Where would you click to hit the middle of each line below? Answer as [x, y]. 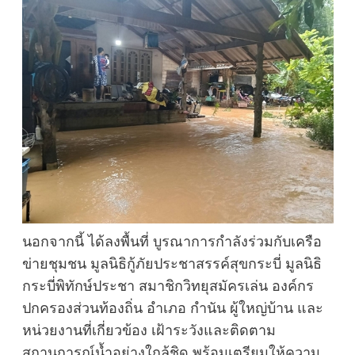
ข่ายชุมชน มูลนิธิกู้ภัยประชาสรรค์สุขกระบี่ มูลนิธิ [172, 264]
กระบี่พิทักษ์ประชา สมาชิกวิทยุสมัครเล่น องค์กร [168, 286]
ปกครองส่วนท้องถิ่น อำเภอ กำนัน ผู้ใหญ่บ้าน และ [172, 309]
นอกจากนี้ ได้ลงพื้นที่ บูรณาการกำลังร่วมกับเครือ [172, 242]
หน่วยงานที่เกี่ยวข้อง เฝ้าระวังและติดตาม [149, 331]
